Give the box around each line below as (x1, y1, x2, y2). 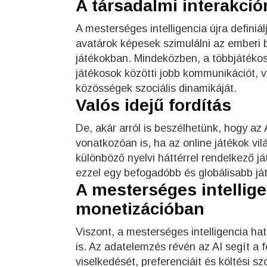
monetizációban (76, 199, 204, 218)
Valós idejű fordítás (76, 95, 231, 114)
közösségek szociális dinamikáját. (76, 82, 237, 94)
